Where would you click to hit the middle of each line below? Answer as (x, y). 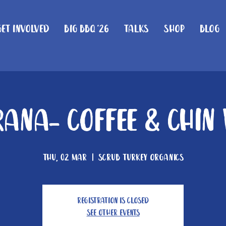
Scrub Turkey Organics (141, 158)
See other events (113, 213)
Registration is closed (113, 201)
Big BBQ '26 (86, 29)
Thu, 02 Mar (65, 158)
